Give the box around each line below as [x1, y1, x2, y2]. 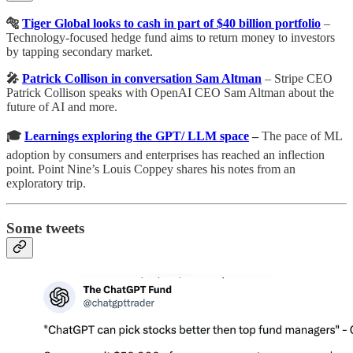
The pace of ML [262, 129, 342, 143]
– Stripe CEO [262, 72, 333, 86]
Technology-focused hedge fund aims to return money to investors [6, 31, 335, 45]
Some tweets [6, 219, 84, 236]
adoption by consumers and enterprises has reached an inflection [6, 148, 325, 162]
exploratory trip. [6, 176, 86, 191]
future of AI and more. [6, 100, 117, 114]
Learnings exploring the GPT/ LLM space [24, 129, 249, 143]
